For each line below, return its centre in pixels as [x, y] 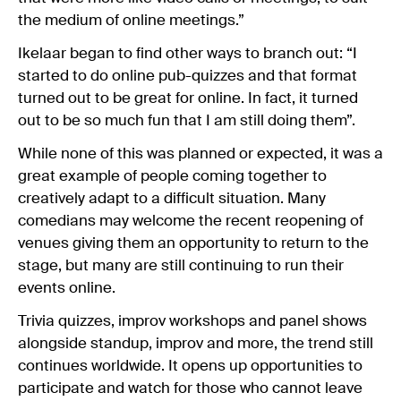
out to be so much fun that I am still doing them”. [187, 121]
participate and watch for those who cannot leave [190, 388]
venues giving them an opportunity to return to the [193, 243]
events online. [67, 288]
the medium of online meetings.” [131, 21]
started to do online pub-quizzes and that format [188, 76]
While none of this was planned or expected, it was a [200, 154]
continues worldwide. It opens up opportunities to [190, 366]
